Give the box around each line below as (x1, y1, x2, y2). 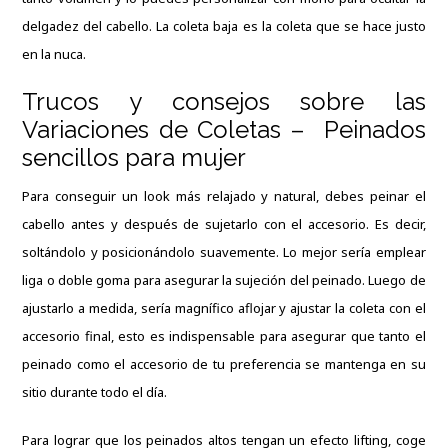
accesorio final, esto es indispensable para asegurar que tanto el (22, 326, 426, 345)
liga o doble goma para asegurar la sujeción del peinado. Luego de (22, 270, 426, 289)
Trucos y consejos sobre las (22, 86, 426, 116)
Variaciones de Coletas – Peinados (22, 114, 426, 144)
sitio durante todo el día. (22, 382, 168, 401)
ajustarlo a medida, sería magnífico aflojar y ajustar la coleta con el (22, 298, 426, 317)
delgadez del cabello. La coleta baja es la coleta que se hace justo (22, 16, 426, 35)
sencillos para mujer (22, 142, 247, 172)
